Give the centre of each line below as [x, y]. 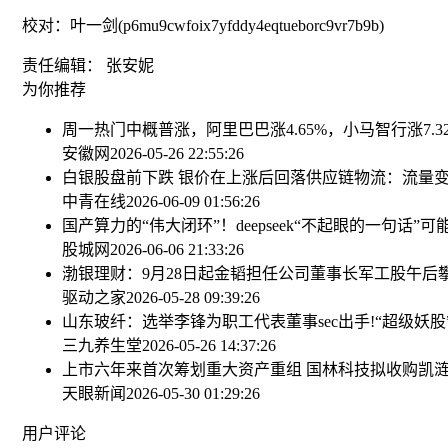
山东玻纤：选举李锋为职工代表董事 [190, 322]
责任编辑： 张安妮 [88, 66]
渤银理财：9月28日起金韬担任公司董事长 [210, 274]
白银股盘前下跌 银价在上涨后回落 [184, 178]
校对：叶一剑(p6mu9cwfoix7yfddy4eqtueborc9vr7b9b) [203, 26]
